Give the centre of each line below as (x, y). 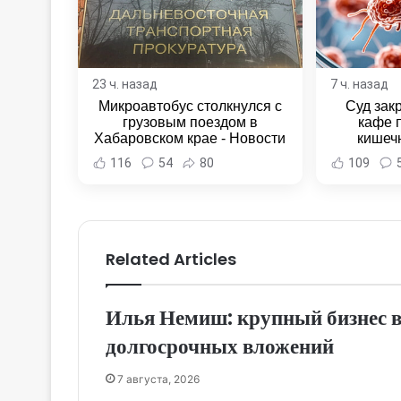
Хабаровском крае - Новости (190, 139)
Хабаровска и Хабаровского (190, 155)
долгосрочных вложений (220, 347)
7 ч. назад (359, 85)
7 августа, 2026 (158, 380)
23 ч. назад (125, 85)
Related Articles (171, 260)
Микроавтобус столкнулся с (190, 107)
